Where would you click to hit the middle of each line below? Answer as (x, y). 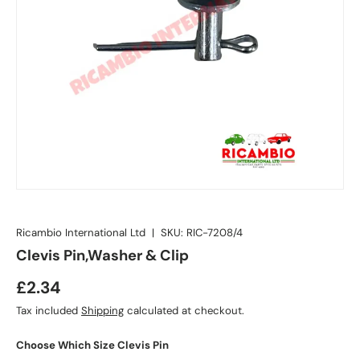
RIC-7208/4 (215, 232)
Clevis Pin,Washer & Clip (102, 255)
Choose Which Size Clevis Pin (92, 345)
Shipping (102, 310)
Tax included (49, 310)
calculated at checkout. (184, 310)
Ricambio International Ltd (81, 232)
